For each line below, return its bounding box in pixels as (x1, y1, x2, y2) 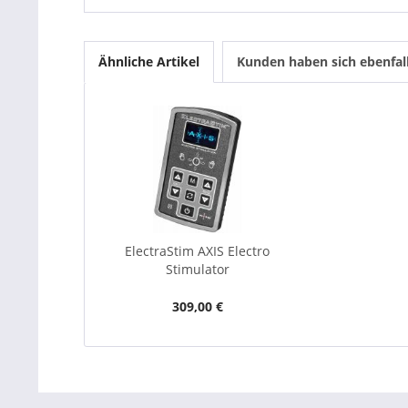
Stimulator (165, 260, 229, 278)
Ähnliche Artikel (98, 53, 199, 70)
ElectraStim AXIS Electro (125, 242, 270, 260)
